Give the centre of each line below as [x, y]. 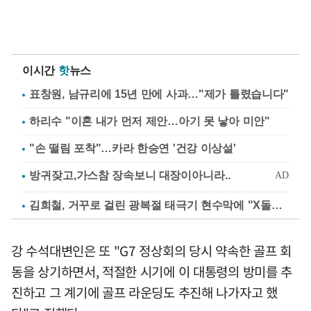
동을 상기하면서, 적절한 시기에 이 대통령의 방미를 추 [152, 271]
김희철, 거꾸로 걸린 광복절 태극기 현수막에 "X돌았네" [277, 205]
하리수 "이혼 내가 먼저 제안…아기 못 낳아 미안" [150, 121]
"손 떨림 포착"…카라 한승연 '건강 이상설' [133, 148]
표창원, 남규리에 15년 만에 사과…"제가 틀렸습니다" [159, 94]
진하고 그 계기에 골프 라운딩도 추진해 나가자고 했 [144, 292]
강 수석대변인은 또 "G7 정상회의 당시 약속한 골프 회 [151, 251]
